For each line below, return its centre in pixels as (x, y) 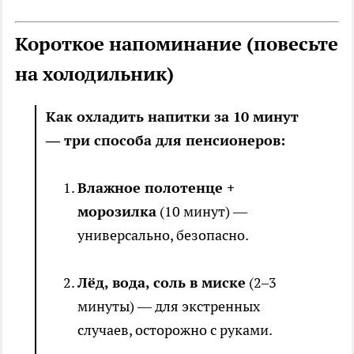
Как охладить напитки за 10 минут (172, 117)
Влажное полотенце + (156, 188)
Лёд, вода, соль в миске (162, 283)
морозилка (117, 212)
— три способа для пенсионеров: (166, 141)
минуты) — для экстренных (169, 307)
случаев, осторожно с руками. (175, 330)
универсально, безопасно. (163, 235)
